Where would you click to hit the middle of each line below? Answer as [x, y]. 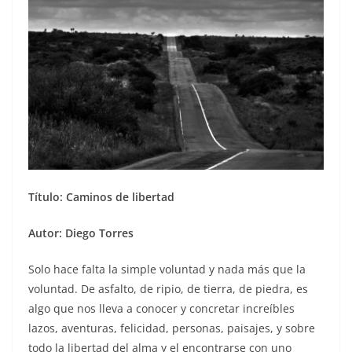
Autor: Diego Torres [81, 233]
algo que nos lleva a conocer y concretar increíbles [161, 309]
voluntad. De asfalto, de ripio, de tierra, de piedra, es [168, 289]
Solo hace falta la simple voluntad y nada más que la [167, 269]
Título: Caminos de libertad [101, 197]
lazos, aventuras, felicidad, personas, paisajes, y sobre [172, 328]
